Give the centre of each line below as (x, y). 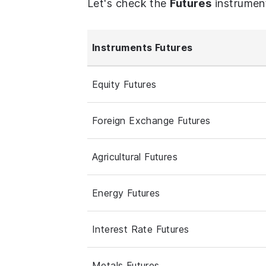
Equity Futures (124, 84)
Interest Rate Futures (141, 229)
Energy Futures (126, 193)
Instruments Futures (142, 47)
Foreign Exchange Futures (151, 120)
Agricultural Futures (135, 156)
